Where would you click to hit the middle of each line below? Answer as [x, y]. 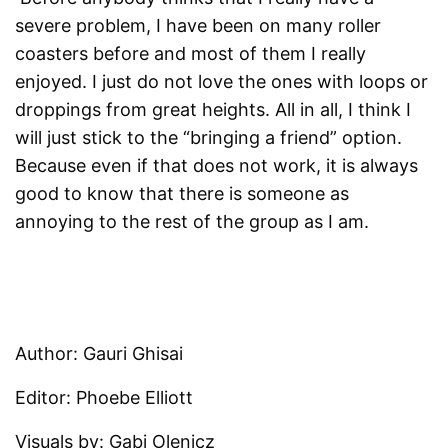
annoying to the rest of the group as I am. [192, 222]
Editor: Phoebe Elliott [104, 398]
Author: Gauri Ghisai [99, 354]
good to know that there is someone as [182, 194]
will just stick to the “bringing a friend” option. [209, 138]
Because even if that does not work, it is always [217, 166]
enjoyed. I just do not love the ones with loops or [222, 82]
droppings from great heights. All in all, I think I [213, 110]
